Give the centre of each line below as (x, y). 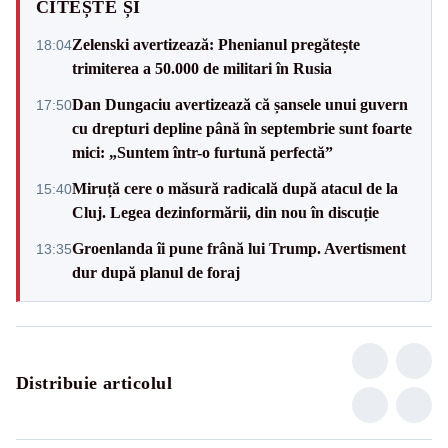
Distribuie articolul (94, 382)
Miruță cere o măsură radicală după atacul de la (235, 188)
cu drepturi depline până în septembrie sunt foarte (242, 128)
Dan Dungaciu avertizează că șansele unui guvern (240, 104)
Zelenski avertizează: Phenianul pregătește (216, 44)
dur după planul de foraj (156, 272)
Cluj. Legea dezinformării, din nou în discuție (225, 212)
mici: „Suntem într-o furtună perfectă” (202, 152)
